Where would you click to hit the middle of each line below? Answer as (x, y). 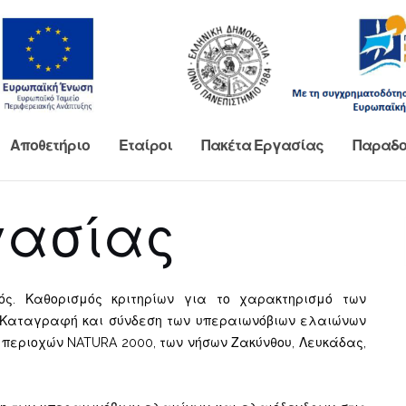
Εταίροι (145, 145)
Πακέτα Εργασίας (262, 145)
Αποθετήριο (49, 145)
